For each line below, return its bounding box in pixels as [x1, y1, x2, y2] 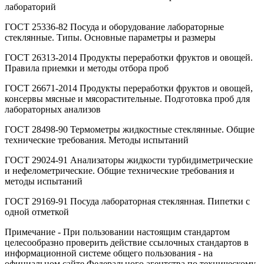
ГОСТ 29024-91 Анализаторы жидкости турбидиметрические [5, 155, 253, 166]
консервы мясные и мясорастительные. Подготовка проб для [5, 94, 250, 104]
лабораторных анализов [5, 104, 101, 115]
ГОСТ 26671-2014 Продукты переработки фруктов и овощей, [5, 83, 253, 94]
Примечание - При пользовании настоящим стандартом [5, 227, 230, 237]
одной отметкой [5, 207, 69, 217]
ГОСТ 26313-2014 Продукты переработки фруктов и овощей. [5, 52, 253, 63]
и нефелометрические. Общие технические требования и [5, 166, 235, 176]
